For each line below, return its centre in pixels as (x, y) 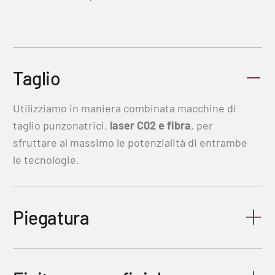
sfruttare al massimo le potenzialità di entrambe (130, 142)
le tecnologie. (46, 159)
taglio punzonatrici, (62, 125)
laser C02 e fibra (151, 125)
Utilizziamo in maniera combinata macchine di (125, 108)
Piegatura (51, 217)
